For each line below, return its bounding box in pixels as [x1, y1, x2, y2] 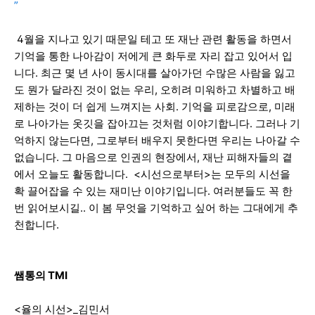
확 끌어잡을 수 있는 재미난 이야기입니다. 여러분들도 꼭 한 [14, 184, 292, 198]
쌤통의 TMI [14, 268, 67, 282]
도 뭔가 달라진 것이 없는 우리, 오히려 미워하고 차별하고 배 [14, 82, 295, 96]
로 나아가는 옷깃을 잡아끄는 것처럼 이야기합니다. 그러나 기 [14, 116, 300, 130]
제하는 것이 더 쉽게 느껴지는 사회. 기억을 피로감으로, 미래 [14, 99, 295, 113]
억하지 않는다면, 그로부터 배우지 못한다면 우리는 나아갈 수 [14, 133, 300, 147]
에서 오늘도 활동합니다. [14, 167, 134, 181]
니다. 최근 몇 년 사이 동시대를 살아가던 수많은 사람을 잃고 [14, 65, 295, 79]
